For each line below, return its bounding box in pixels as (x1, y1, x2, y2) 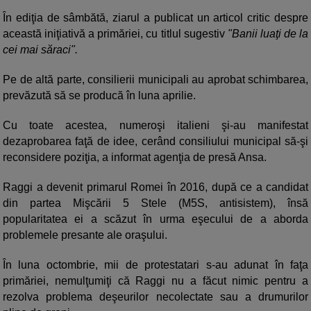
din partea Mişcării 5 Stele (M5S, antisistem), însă (3, 197, 308, 210)
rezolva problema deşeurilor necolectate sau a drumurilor (3, 291, 308, 303)
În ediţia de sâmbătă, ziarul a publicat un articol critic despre (3, 12, 308, 24)
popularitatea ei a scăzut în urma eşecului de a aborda (3, 213, 308, 226)
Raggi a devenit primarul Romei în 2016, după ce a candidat (3, 181, 308, 194)
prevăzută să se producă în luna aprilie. (3, 90, 196, 102)
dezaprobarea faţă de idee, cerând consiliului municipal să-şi (3, 135, 308, 148)
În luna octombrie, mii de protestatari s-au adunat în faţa (3, 259, 308, 271)
